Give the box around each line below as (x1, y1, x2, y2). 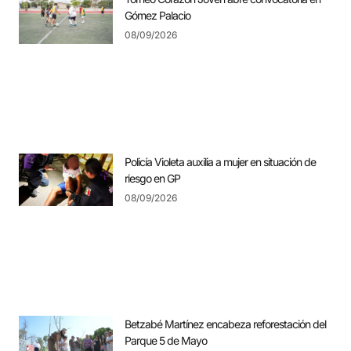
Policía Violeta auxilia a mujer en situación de (125, 154, 316, 168)
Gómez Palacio (125, 9, 190, 23)
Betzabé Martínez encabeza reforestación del (125, 317, 326, 331)
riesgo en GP (125, 171, 180, 185)
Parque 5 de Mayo (125, 334, 207, 348)
